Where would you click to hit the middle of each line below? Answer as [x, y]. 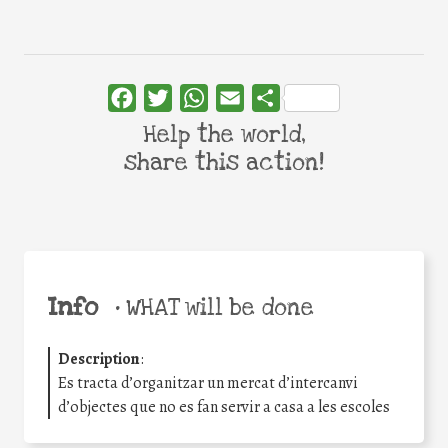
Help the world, [224, 134]
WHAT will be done [216, 307]
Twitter [197, 97]
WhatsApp [244, 97]
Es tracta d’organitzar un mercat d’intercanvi [208, 382]
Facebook [168, 97]
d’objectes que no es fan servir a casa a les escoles [224, 406]
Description [99, 358]
